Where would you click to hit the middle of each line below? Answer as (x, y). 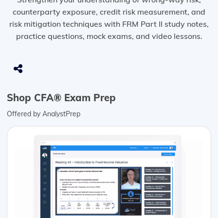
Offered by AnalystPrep (44, 114)
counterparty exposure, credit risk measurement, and (109, 12)
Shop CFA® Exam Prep (61, 98)
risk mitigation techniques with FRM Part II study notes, (109, 24)
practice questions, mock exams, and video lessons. (109, 36)
